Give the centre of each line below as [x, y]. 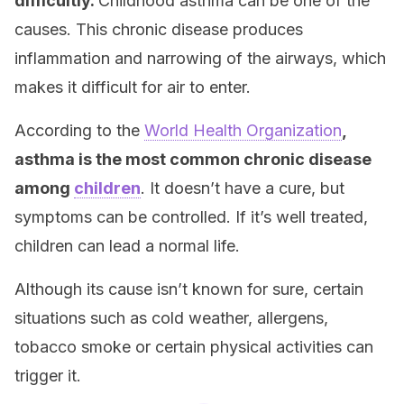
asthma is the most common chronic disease [193, 159]
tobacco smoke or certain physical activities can [194, 347]
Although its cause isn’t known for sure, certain [189, 289]
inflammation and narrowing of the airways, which [200, 58]
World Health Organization [243, 130]
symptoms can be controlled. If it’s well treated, [191, 217]
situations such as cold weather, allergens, [171, 318]
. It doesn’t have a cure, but [243, 188]
